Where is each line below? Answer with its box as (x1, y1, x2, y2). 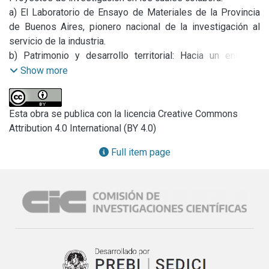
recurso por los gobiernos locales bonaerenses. (9, 78, 210, 90)
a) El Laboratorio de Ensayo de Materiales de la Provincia (9, 6, 260, 18)
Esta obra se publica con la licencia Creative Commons (9, 107, 238, 119)
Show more (20, 64, 68, 76)
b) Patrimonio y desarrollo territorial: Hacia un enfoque (9, 49, 260, 61)
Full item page (108, 146, 171, 158)
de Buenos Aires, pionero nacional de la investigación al (9, 20, 260, 32)
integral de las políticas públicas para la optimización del (9, 64, 260, 76)
